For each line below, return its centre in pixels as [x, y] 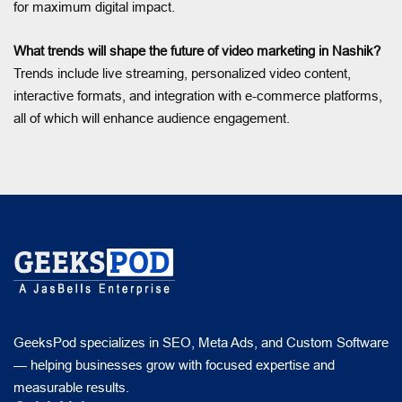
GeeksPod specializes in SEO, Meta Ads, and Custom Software [201, 342]
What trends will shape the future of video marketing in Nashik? [197, 50]
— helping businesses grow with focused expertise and [174, 364]
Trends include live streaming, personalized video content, [182, 73]
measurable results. [71, 387]
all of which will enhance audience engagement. [152, 118]
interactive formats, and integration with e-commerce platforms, [198, 95]
